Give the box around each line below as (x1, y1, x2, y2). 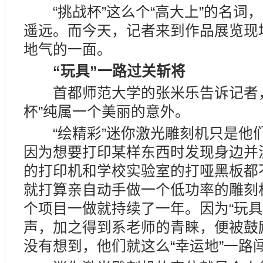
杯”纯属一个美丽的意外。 (23, 104, 190, 120)
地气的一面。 (23, 42, 112, 58)
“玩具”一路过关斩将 (38, 63, 186, 79)
